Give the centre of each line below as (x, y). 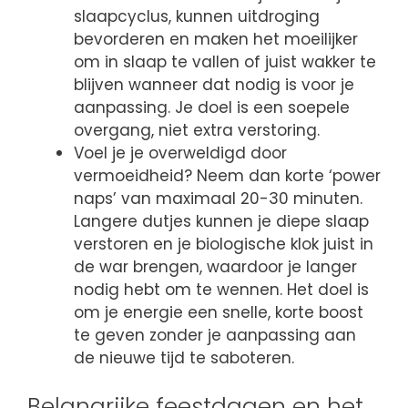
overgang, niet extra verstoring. (197, 131)
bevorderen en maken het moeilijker (216, 40)
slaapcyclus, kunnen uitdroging (197, 17)
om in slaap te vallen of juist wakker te (225, 62)
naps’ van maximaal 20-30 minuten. (218, 199)
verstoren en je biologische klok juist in (224, 245)
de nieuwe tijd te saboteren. (184, 358)
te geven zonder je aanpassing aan (215, 336)
